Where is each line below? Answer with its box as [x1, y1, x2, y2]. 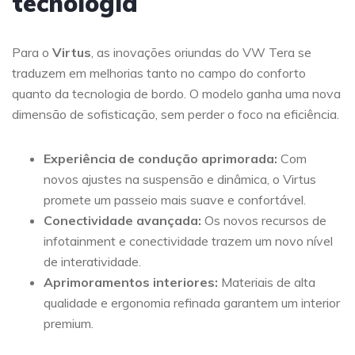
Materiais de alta [218, 274, 315, 290]
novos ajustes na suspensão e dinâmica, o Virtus [44, 171, 316, 187]
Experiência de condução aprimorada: [44, 151, 277, 166]
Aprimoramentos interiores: [44, 274, 218, 290]
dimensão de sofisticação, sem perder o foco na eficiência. [12, 106, 339, 122]
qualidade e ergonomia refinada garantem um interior [44, 295, 340, 311]
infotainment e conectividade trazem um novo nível [44, 233, 333, 249]
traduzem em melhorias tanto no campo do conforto [12, 65, 306, 81]
